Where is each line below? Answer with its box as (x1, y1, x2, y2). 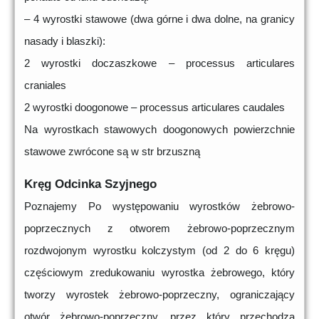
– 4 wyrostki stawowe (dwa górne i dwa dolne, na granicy (24, 13, 295, 26)
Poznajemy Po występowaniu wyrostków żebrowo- (24, 200, 295, 213)
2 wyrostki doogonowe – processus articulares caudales (24, 101, 285, 114)
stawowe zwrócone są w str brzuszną (24, 145, 200, 158)
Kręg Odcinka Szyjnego (24, 177, 157, 191)
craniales (24, 79, 66, 92)
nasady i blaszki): (24, 35, 105, 48)
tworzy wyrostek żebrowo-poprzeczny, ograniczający (24, 288, 295, 301)
